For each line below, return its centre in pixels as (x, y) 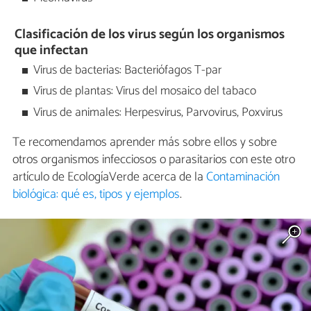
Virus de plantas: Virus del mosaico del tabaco (145, 92)
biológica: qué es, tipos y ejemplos (96, 195)
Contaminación (243, 177)
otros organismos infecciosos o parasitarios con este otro (154, 160)
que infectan (52, 51)
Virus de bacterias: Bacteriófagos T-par (128, 70)
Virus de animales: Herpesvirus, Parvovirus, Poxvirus (158, 112)
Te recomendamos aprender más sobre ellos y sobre (145, 143)
